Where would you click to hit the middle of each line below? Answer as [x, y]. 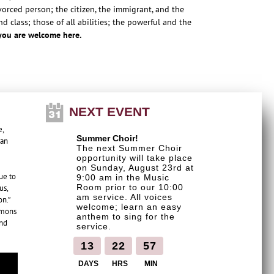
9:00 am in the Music [123, 178]
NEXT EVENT [109, 112]
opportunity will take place [134, 158]
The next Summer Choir [129, 148]
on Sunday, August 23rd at [135, 168]
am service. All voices [124, 197]
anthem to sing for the [125, 217]
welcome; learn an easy [129, 207]
